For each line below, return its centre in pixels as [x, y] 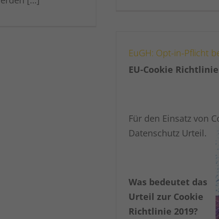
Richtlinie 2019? [163, 211]
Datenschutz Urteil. [167, 133]
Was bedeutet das [168, 182]
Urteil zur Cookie [166, 196]
